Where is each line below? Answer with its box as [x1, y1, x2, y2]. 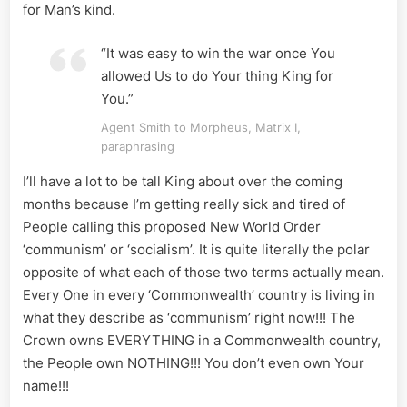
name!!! [23, 376, 69, 394]
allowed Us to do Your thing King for [101, 66, 334, 84]
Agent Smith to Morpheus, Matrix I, [101, 120, 302, 134]
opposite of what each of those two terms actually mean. [23, 263, 384, 281]
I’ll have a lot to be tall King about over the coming [23, 172, 342, 190]
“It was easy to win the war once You [101, 44, 336, 62]
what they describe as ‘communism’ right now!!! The [23, 308, 355, 326]
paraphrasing [101, 139, 175, 154]
